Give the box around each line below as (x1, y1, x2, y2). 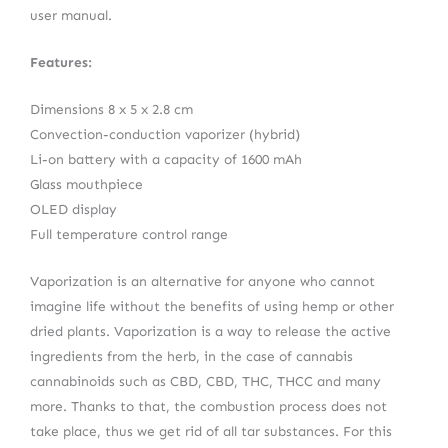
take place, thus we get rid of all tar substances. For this (30, 422, 392, 440)
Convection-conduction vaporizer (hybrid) (30, 125, 300, 143)
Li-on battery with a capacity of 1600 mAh (30, 150, 302, 168)
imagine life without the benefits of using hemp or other (30, 297, 394, 315)
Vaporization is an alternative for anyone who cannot (30, 272, 375, 290)
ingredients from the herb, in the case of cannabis (30, 347, 353, 365)
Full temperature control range (30, 225, 228, 243)
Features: (30, 53, 92, 71)
